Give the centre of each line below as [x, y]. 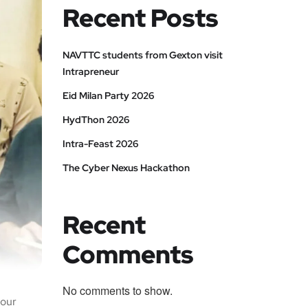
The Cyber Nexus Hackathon [126, 168]
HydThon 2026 [96, 120]
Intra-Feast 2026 [100, 144]
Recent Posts [140, 18]
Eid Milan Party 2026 [108, 96]
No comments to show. [118, 291]
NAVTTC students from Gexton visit [143, 55]
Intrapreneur [91, 72]
